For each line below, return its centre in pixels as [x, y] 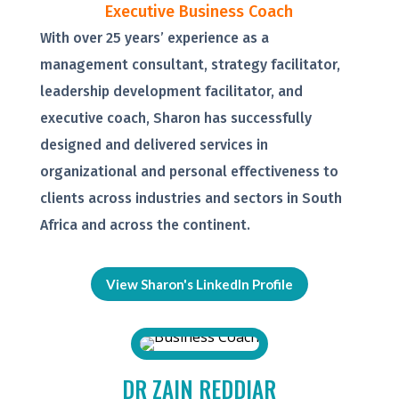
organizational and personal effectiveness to [189, 172]
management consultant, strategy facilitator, [190, 65]
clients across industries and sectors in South [191, 199]
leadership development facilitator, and [171, 92]
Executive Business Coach [199, 12]
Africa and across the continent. [145, 225]
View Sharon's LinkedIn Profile [199, 284]
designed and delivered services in [154, 145]
